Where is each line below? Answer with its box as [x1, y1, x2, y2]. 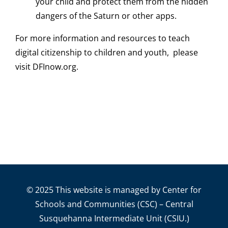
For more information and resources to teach [15, 33, 190, 44]
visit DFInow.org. [15, 61, 78, 73]
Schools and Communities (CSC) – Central [35, 198, 193, 210]
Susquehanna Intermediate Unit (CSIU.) [39, 213, 189, 224]
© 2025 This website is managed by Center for [26, 184, 202, 196]
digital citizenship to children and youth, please [15, 47, 198, 59]
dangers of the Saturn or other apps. [35, 10, 177, 22]
